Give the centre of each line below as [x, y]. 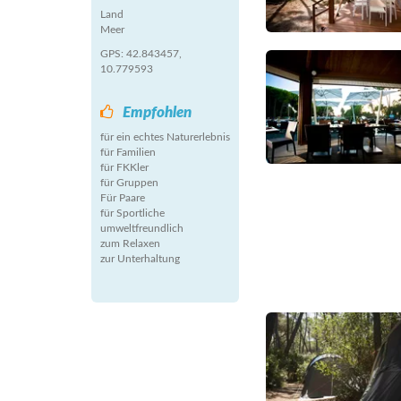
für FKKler [124, 167]
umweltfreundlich [142, 228]
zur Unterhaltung [140, 259]
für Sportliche [132, 213]
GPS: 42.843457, [141, 54]
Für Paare [123, 198]
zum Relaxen [130, 243]
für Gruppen [129, 183]
